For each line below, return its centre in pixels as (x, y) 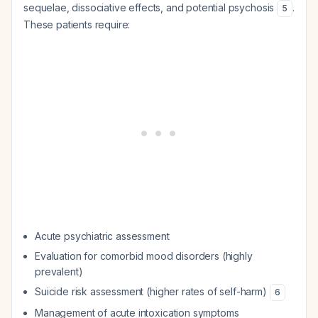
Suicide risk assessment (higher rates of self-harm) (152, 291)
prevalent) (59, 272)
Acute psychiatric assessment (102, 236)
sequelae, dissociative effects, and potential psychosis (150, 7)
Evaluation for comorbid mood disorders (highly (144, 256)
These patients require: (77, 24)
